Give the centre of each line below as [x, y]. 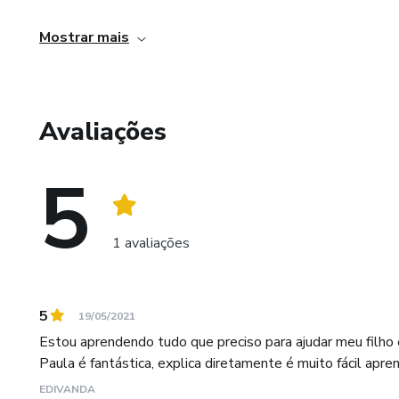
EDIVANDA [67, 389]
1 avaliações [151, 243]
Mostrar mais [84, 38]
